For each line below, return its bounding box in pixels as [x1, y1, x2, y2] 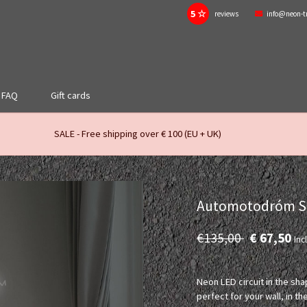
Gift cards [50, 88, 90, 101]
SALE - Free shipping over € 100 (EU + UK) [54, 127, 221, 140]
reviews [214, 9, 238, 19]
